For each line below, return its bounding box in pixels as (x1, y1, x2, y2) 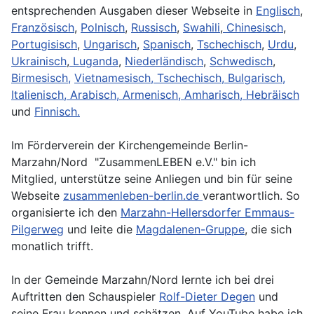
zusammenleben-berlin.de (63, 188, 203, 203)
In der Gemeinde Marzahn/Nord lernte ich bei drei (11, 272, 274, 287)
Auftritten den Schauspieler (11, 289, 159, 303)
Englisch (256, 3, 300, 18)
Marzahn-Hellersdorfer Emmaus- (121, 205, 294, 219)
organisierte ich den (11, 205, 121, 219)
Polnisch (81, 20, 125, 34)
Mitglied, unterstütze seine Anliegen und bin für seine (11, 171, 292, 186)
